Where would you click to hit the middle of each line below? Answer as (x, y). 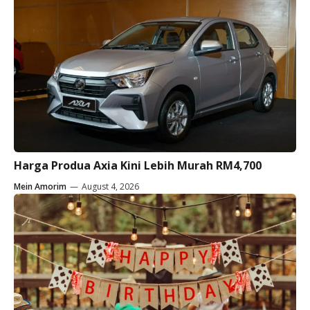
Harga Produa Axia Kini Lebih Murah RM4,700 (138, 166)
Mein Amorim (40, 187)
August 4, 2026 (110, 187)
